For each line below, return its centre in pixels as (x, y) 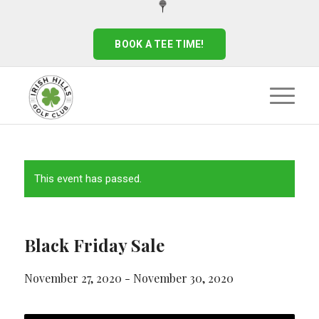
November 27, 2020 (73, 278)
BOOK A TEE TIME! (159, 44)
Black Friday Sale (94, 245)
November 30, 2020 (183, 278)
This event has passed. (88, 179)
